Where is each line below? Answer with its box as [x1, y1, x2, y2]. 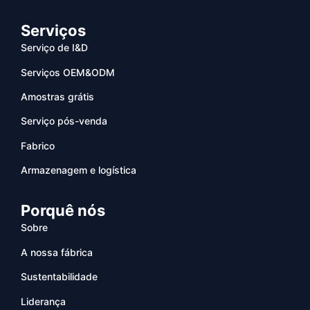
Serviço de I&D [21, 42, 88, 54]
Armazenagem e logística [21, 164, 136, 176]
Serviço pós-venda [21, 115, 107, 127]
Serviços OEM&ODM [21, 66, 115, 78]
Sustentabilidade [21, 271, 98, 283]
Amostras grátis [21, 90, 94, 102]
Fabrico [21, 139, 55, 152]
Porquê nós [21, 201, 105, 220]
